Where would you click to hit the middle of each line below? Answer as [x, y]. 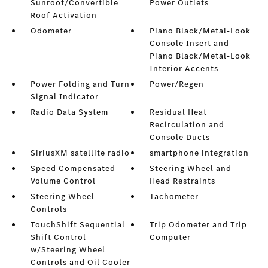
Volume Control [63, 181]
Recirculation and [187, 125]
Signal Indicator [64, 97]
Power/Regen [177, 84]
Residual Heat [179, 112]
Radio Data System [69, 112]
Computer [170, 237]
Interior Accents [184, 68]
